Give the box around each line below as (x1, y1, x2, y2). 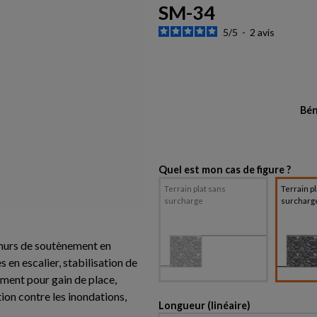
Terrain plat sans (164, 184, 226, 194)
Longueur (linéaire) (158, 299, 250, 312)
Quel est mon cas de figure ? (158, 163, 291, 176)
